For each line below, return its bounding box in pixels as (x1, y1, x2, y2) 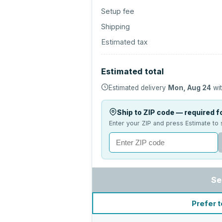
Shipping (101, 22, 130, 31)
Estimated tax (101, 38, 148, 46)
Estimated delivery (109, 84, 168, 92)
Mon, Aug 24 (168, 84, 212, 92)
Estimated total (101, 66, 165, 76)
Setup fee (101, 7, 135, 15)
